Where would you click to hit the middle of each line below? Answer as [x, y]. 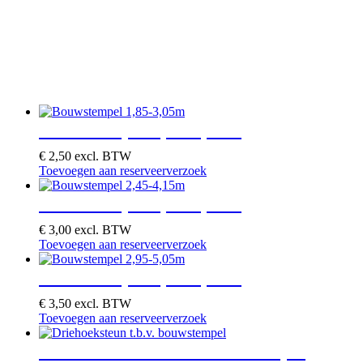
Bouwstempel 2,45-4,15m [140, 203]
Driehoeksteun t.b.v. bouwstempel [172, 350]
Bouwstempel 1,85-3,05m [140, 129]
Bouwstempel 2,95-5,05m [140, 277]
